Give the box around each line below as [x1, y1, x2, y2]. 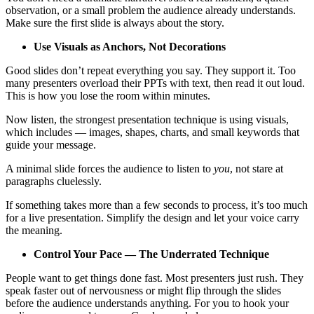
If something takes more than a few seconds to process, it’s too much [6, 198, 308, 211]
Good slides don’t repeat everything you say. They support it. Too [6, 64, 296, 76]
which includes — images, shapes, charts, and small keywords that [6, 125, 299, 138]
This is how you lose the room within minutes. [6, 89, 210, 102]
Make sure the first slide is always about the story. [6, 16, 224, 29]
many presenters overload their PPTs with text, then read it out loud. [6, 76, 305, 89]
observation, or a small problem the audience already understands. [6, 4, 296, 16]
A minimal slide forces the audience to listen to [6, 162, 214, 175]
